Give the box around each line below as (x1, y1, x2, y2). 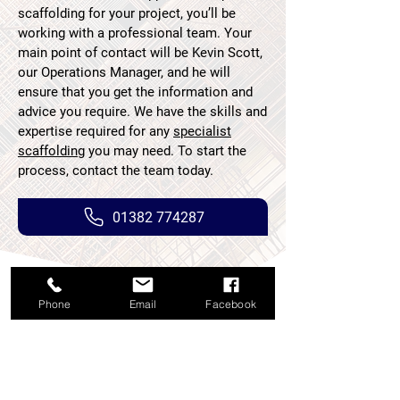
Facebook (205, 296, 256, 311)
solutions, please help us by (39, 380, 204, 396)
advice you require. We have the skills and (18, 104, 267, 120)
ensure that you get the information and (18, 84, 253, 100)
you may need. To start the (85, 143, 246, 159)
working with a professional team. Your (18, 25, 252, 41)
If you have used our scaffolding (39, 361, 229, 377)
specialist (173, 123, 231, 139)
